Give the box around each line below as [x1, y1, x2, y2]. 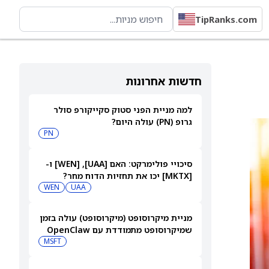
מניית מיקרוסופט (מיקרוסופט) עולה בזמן [40, 212, 192, 223]
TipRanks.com [195, 13, 257, 25]
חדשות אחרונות [125, 74, 202, 88]
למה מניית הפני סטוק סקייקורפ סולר [53, 104, 192, 115]
